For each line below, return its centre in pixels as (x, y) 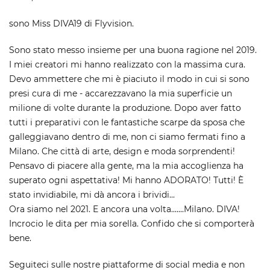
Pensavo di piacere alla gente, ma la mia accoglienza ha (126, 165)
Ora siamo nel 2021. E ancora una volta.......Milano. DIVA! (124, 209)
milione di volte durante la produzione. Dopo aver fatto (125, 108)
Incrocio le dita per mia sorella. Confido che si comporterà (132, 223)
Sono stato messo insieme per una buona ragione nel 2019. (133, 50)
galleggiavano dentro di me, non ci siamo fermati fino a (127, 137)
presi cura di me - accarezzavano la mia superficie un (121, 93)
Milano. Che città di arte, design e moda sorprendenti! (122, 151)
